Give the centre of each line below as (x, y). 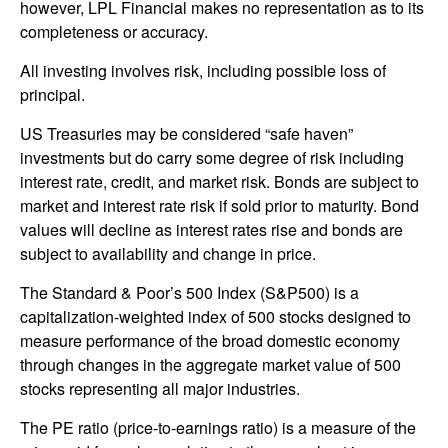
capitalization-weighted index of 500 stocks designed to (215, 316)
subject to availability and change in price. (168, 253)
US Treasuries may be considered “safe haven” (186, 133)
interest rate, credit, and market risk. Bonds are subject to (219, 181)
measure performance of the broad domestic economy (210, 340)
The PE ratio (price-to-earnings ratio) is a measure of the (218, 427)
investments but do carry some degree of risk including (212, 157)
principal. (52, 94)
